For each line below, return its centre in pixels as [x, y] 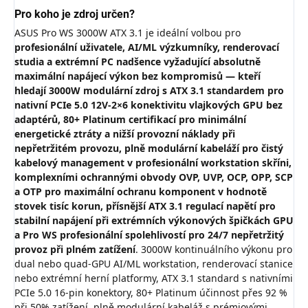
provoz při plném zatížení [75, 250]
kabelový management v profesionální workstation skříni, [153, 163]
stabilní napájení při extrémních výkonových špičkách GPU [154, 221]
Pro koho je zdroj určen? [75, 14]
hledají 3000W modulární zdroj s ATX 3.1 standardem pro [149, 91]
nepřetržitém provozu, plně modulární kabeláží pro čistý [149, 148]
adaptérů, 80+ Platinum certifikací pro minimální [130, 120]
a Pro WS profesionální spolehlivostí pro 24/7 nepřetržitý [149, 235]
